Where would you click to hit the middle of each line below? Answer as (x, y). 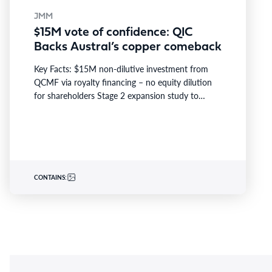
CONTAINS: (50, 177)
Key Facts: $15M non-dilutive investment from (121, 69)
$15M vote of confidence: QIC (113, 33)
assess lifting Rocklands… (81, 109)
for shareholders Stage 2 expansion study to (116, 95)
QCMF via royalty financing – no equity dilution (123, 82)
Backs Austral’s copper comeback (128, 47)
